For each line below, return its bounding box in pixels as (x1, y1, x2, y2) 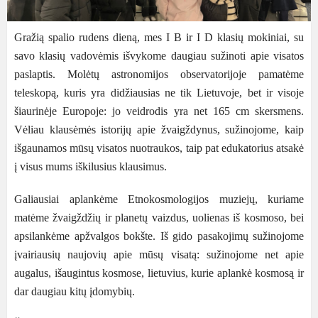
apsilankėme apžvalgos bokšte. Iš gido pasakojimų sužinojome (14, 230, 304, 242)
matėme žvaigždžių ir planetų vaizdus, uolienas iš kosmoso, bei (14, 212, 304, 224)
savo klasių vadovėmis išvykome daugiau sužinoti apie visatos (14, 50, 304, 62)
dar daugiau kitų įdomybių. (14, 285, 135, 297)
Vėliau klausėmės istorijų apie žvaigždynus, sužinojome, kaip (14, 124, 304, 136)
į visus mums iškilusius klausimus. (14, 160, 167, 172)
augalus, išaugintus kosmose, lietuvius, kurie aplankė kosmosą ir (14, 267, 304, 279)
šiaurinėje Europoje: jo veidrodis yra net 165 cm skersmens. (14, 105, 304, 117)
